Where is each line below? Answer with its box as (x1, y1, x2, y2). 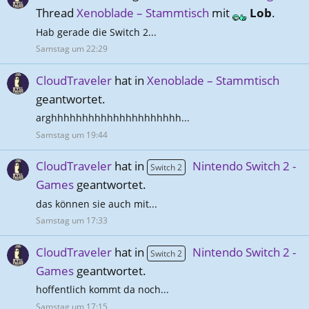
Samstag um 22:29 (36, 43, 108, 55)
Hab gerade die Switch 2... (36, 25, 157, 39)
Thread (36, 5, 77, 21)
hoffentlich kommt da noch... (36, 283, 169, 297)
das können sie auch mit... (36, 197, 157, 210)
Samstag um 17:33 (36, 215, 108, 227)
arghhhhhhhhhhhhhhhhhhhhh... (36, 111, 190, 125)
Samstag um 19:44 (36, 128, 108, 141)
